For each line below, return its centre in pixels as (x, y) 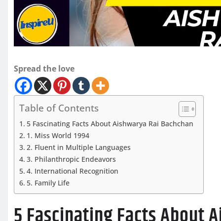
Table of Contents (59, 108)
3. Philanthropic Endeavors (71, 159)
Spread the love (44, 68)
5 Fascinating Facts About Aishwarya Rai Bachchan (110, 123)
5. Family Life (48, 183)
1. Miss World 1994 (58, 135)
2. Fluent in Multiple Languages (78, 147)
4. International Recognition (72, 171)
